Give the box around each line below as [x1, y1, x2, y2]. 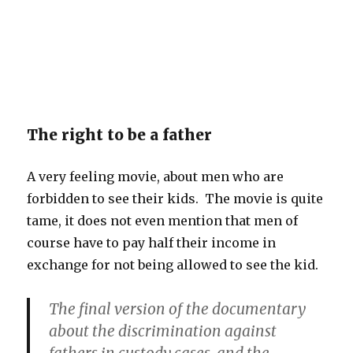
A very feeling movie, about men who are [27, 169, 284, 185]
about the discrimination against [49, 321, 277, 341]
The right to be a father [27, 125, 213, 145]
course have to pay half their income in [27, 235, 277, 251]
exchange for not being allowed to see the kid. [27, 257, 319, 273]
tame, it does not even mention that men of [27, 213, 299, 229]
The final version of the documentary [49, 299, 307, 319]
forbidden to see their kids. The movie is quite [27, 191, 324, 207]
